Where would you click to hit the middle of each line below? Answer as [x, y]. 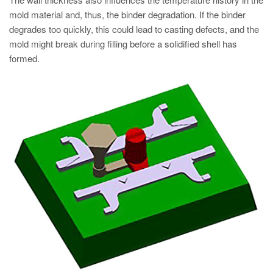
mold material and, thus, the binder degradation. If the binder [127, 14]
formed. [24, 58]
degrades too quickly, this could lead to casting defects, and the [134, 29]
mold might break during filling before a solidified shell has [123, 43]
